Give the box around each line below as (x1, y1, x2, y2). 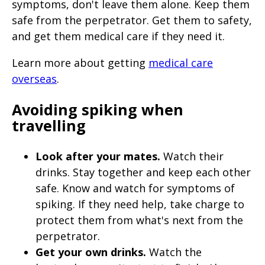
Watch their (160, 149, 224, 164)
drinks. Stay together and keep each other (35, 165, 251, 180)
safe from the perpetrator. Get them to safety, (12, 13, 252, 28)
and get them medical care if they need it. (12, 29, 225, 44)
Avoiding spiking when (12, 99, 183, 120)
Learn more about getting (12, 56, 148, 70)
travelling (12, 115, 86, 136)
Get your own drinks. (35, 245, 146, 260)
